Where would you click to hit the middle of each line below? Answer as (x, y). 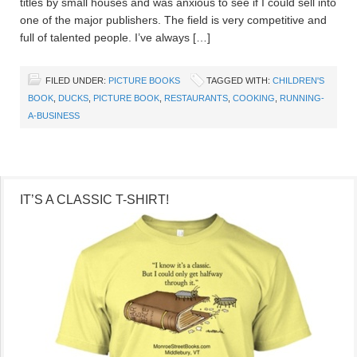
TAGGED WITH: (239, 80)
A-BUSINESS (54, 115)
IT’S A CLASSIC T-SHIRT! (94, 199)
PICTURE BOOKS (144, 80)
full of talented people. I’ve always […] (115, 37)
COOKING (254, 98)
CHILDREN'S (298, 80)
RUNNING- (302, 98)
